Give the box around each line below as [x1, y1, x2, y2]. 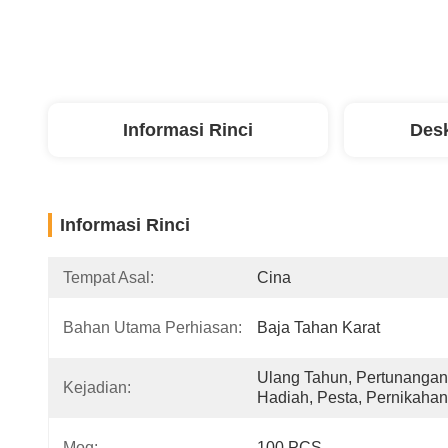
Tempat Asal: [63, 269, 154, 286]
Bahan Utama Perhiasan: [63, 319, 242, 336]
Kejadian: [63, 379, 131, 396]
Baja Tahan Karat [257, 319, 380, 336]
